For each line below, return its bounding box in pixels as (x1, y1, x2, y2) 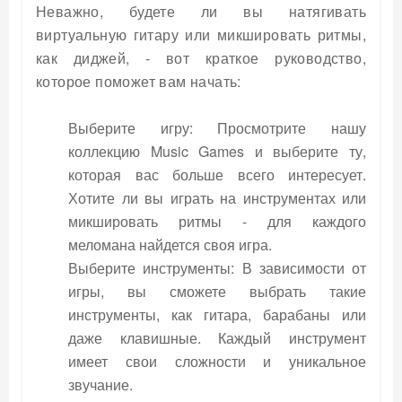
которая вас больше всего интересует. (68, 163, 366, 185)
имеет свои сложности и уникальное (68, 350, 366, 371)
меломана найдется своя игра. (68, 233, 272, 255)
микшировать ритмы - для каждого (68, 210, 366, 232)
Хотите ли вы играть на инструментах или (68, 187, 366, 208)
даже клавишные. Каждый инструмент (68, 327, 366, 348)
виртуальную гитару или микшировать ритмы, (36, 23, 366, 45)
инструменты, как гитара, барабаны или (68, 303, 366, 325)
